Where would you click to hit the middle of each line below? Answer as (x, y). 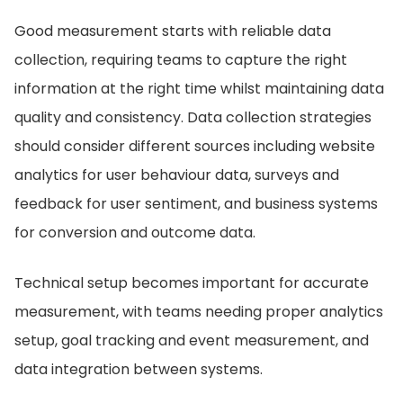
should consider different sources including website (195, 146)
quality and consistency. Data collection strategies (193, 117)
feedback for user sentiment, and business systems (196, 204)
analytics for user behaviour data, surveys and (177, 175)
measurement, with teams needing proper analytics (199, 312)
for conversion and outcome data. (135, 233)
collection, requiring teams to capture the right (181, 60)
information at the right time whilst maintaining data (199, 89)
